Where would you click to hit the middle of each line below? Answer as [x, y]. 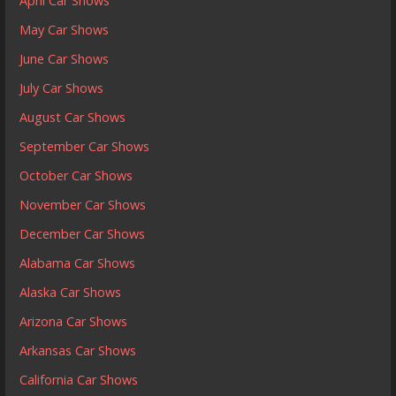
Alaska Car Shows [71, 292]
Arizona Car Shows [74, 321]
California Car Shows [79, 379]
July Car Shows [62, 88]
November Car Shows [83, 204]
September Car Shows [85, 146]
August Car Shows [73, 117]
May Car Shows [65, 29]
